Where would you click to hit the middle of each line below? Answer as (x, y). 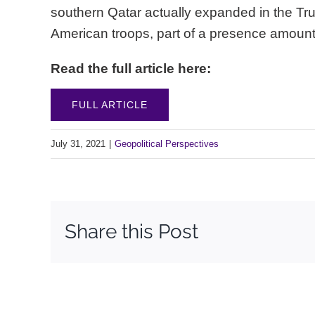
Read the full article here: (131, 68)
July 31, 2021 (78, 143)
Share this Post (131, 232)
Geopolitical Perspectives (167, 143)
